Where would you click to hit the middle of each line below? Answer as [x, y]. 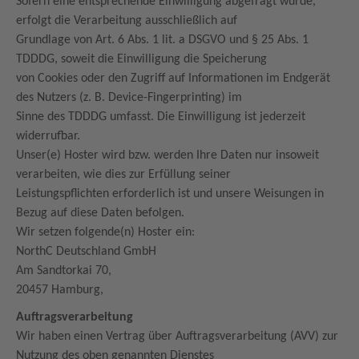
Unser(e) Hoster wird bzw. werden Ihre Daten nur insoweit [167, 155]
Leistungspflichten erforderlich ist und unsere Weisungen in [170, 194]
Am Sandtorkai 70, [65, 271]
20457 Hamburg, [61, 290]
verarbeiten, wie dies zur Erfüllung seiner [125, 175]
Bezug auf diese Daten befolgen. [102, 213]
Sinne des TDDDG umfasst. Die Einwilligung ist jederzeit [161, 117]
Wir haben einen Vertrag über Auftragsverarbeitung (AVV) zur [177, 337]
